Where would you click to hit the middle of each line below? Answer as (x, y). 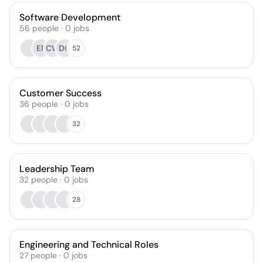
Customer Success (60, 93)
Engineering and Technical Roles (89, 245)
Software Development (70, 17)
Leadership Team (57, 169)
